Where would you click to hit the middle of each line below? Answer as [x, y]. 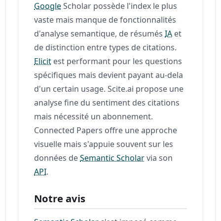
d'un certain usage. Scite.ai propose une [109, 89]
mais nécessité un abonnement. [94, 116]
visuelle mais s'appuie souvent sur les [104, 144]
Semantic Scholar [112, 158]
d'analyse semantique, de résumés [100, 33]
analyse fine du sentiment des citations [107, 102]
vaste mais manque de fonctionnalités [105, 19]
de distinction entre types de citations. [106, 47]
